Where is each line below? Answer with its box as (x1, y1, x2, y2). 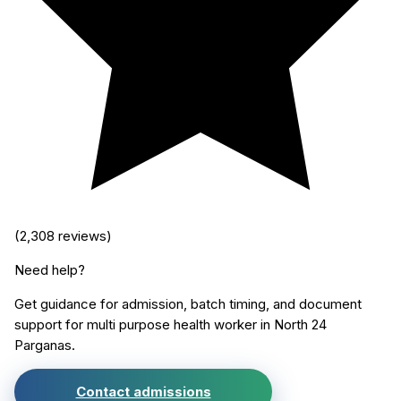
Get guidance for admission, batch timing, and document (14, 295, 362, 313)
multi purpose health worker (87, 316, 257, 334)
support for (14, 316, 87, 334)
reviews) (55, 227, 112, 245)
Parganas (14, 337, 72, 354)
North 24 (274, 316, 327, 334)
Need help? (14, 261, 85, 279)
